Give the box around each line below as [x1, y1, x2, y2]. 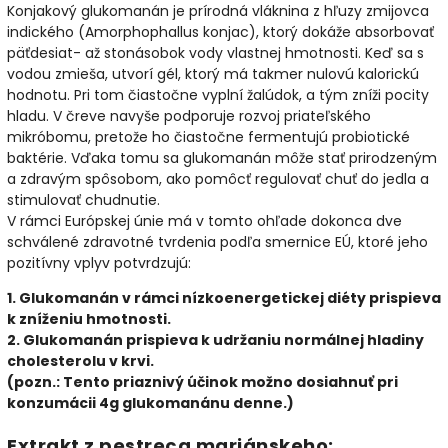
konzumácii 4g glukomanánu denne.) [7, 392, 294, 413]
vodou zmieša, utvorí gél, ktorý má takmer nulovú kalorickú [7, 63, 419, 84]
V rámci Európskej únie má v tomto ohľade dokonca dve [7, 210, 402, 231]
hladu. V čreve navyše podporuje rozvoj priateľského [7, 105, 371, 126]
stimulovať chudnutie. [7, 189, 160, 210]
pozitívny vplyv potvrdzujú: [7, 252, 191, 273]
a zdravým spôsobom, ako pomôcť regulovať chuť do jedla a [7, 168, 429, 189]
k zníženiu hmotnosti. [7, 308, 171, 329]
